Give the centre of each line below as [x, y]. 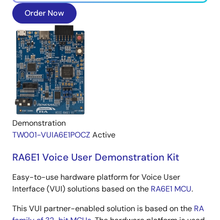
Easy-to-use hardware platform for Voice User [96, 177]
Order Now [44, 13]
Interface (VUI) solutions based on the [82, 189]
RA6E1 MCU [171, 189]
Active [104, 135]
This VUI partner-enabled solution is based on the [103, 208]
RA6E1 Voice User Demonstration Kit [96, 157]
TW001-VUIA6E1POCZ [51, 135]
